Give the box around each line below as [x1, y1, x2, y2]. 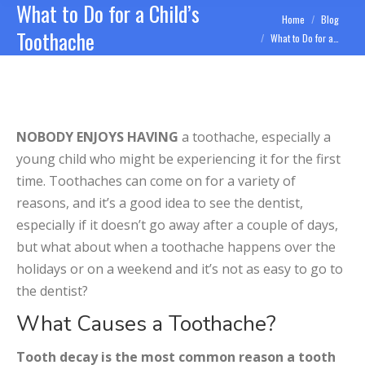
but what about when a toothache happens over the [16, 238, 336, 256]
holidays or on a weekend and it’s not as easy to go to [16, 260, 343, 278]
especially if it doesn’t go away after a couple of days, [16, 216, 338, 234]
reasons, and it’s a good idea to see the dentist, [16, 194, 303, 212]
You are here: [223, 8, 306, 27]
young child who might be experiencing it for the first [16, 150, 341, 168]
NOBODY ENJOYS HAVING [16, 128, 178, 146]
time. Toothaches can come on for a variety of [16, 172, 296, 190]
